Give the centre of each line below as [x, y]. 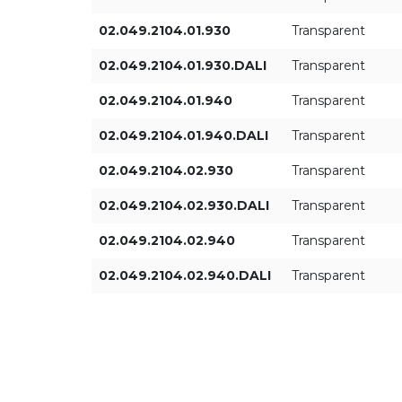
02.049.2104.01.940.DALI [184, 135]
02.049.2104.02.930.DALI [184, 205]
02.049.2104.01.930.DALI [183, 66]
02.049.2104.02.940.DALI [185, 275]
